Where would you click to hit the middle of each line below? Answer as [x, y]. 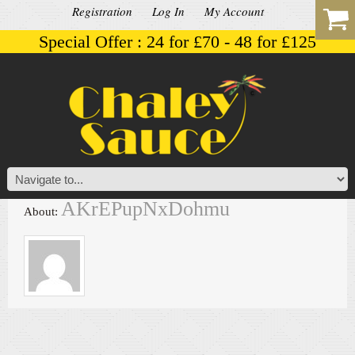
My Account [234, 11]
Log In [168, 11]
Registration [102, 11]
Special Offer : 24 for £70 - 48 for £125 [177, 42]
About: [42, 212]
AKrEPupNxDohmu [145, 209]
